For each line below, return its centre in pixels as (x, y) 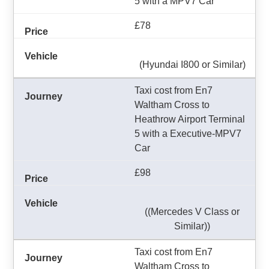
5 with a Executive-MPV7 (188, 134)
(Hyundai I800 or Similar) (192, 65)
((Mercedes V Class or (192, 212)
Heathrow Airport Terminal (190, 119)
